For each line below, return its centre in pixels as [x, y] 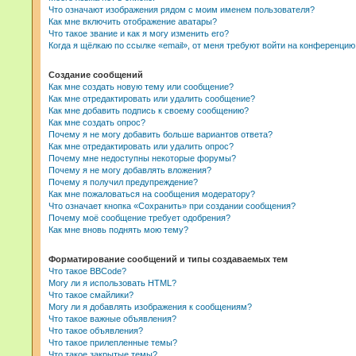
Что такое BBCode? [87, 271]
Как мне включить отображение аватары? [133, 21]
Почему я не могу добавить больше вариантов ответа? [161, 134]
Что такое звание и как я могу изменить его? [139, 33]
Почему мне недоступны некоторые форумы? [142, 158]
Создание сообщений [96, 75]
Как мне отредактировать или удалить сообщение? [152, 99]
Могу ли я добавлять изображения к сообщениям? [150, 307]
